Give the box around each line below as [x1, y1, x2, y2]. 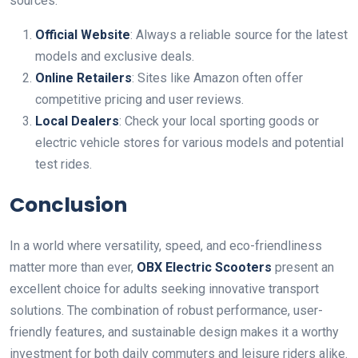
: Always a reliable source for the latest [130, 27, 348, 43]
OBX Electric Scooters [137, 260, 272, 276]
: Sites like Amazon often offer [132, 70, 303, 86]
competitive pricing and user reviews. [35, 92, 244, 108]
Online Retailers [35, 70, 132, 86]
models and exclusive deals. [35, 49, 194, 65]
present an [272, 260, 334, 276]
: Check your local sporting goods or [119, 113, 319, 129]
